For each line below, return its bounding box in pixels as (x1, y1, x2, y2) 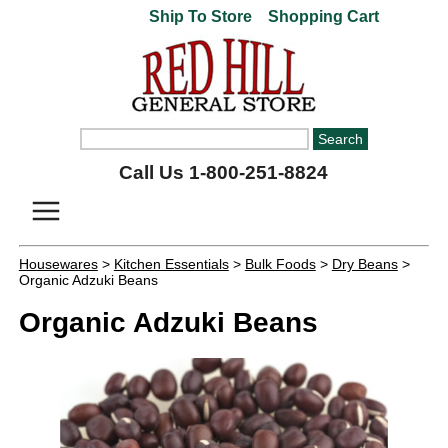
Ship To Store (149, 8, 253, 25)
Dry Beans (331, 256, 398, 272)
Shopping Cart (264, 8, 380, 25)
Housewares (18, 256, 98, 272)
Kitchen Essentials (113, 256, 229, 272)
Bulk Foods (244, 256, 316, 272)
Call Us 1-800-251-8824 (119, 162, 329, 183)
